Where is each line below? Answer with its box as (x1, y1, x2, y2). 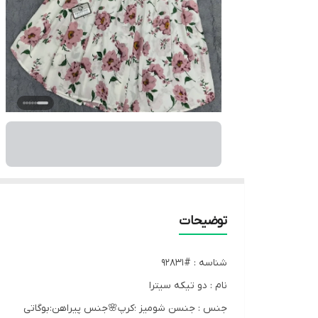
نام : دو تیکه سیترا (149, 279, 227, 293)
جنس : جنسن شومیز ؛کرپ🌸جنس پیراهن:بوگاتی (23, 302, 227, 316)
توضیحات (179, 213, 227, 230)
